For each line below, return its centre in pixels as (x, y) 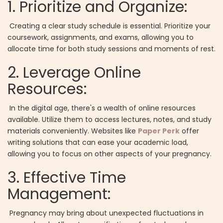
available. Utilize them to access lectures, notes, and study (110, 120)
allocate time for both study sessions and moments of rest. (111, 49)
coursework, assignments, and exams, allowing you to (101, 38)
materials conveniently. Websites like (72, 131)
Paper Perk (159, 131)
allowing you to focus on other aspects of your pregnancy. (110, 154)
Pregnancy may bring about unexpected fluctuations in (106, 213)
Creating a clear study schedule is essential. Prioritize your (109, 26)
